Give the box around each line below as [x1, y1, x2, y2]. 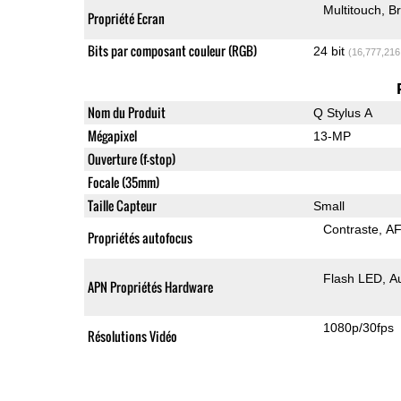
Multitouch [323, 2, 382, 17]
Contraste [323, 221, 380, 236]
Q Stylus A [312, 105, 372, 120]
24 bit [312, 43, 348, 58]
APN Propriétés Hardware [87, 277, 213, 296]
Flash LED [323, 270, 383, 286]
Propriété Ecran [87, 8, 165, 28]
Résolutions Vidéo [87, 326, 177, 346]
